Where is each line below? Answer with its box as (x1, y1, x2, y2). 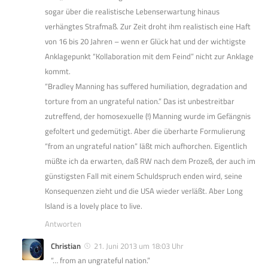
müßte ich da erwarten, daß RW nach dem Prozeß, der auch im (45, 155, 255, 167)
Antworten (45, 218, 81, 230)
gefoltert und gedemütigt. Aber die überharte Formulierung (45, 125, 245, 138)
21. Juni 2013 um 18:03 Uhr (94, 240, 184, 252)
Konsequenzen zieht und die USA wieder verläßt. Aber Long (45, 185, 243, 197)
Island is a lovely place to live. (45, 200, 142, 212)
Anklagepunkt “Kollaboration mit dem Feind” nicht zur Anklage (45, 50, 254, 63)
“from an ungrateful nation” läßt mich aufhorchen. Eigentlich (45, 140, 247, 153)
